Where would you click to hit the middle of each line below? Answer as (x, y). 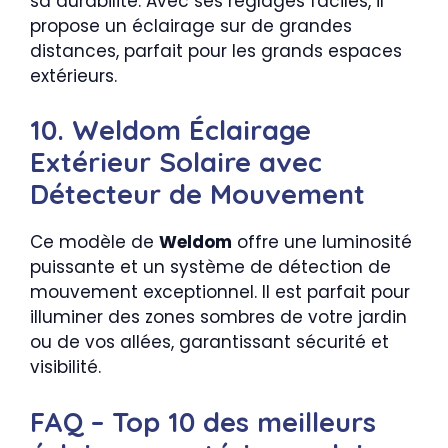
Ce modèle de (94, 242)
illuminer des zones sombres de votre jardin (218, 317)
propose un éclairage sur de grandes (191, 25)
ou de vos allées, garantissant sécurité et (209, 342)
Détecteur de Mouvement (197, 194)
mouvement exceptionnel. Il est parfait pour (220, 292)
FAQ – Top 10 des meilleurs (203, 421)
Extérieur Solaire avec (176, 162)
